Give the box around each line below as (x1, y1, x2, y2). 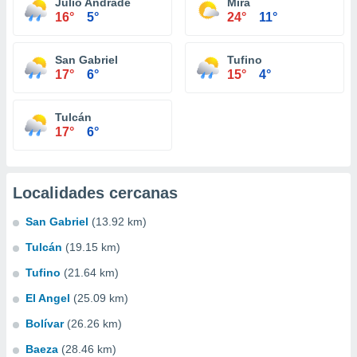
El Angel (25, 292, 70, 304)
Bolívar (25, 317, 64, 330)
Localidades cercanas (13, 184, 178, 202)
